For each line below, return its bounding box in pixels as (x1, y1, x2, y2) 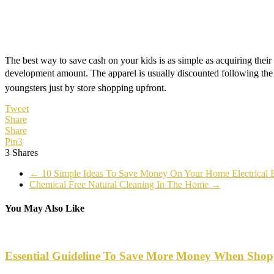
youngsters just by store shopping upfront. (5, 82, 166, 93)
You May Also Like (5, 202, 84, 213)
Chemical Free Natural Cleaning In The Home (29, 179, 211, 190)
